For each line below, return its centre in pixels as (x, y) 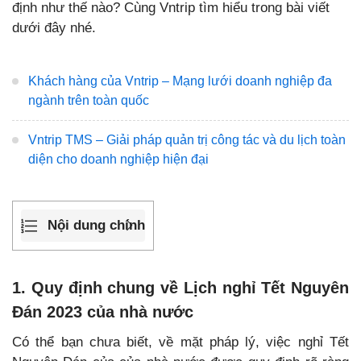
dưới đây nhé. (54, 28)
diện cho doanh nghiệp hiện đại (118, 159)
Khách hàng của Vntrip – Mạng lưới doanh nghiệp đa (180, 81)
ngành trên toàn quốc (89, 100)
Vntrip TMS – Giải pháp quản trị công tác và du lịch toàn (187, 140)
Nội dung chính (96, 226)
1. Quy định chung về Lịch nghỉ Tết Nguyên (180, 287)
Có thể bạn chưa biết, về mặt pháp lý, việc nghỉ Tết (180, 342)
